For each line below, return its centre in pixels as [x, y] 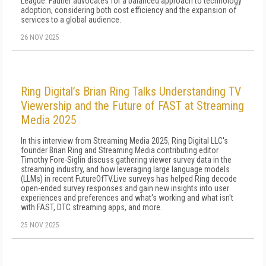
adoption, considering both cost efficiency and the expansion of [129, 10]
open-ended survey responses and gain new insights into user [125, 188]
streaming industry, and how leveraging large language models [125, 169]
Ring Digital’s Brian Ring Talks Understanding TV [131, 91]
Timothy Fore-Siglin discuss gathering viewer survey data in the [126, 160]
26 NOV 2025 [40, 37]
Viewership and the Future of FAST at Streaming [132, 106]
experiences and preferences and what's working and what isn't [127, 198]
